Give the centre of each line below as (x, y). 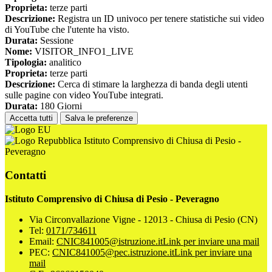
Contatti (25, 175)
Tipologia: (26, 63)
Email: (43, 241)
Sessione (56, 41)
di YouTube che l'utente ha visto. (67, 30)
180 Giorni (60, 106)
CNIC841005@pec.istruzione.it (113, 252)
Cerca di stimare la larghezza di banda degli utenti (151, 84)
